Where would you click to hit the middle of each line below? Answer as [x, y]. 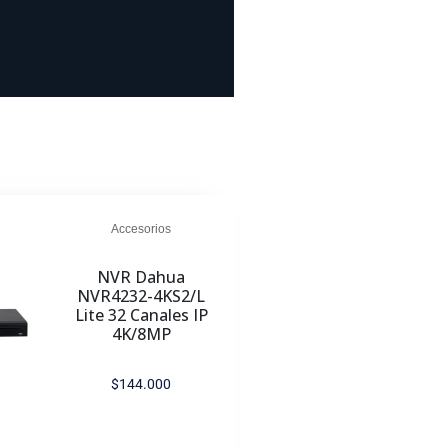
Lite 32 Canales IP [141, 315]
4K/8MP [141, 334]
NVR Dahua [141, 277]
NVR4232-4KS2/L [141, 296]
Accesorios [141, 229]
